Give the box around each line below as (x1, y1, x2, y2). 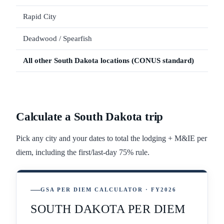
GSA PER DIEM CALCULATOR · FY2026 (40, 187, 176, 193)
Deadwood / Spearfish (23, 34, 92, 43)
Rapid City (23, 12, 56, 21)
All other (23, 56, 54, 65)
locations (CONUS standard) (98, 56, 194, 65)
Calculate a (16, 110, 74, 123)
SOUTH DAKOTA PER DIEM (30, 202, 185, 216)
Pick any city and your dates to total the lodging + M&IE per (16, 134, 207, 143)
